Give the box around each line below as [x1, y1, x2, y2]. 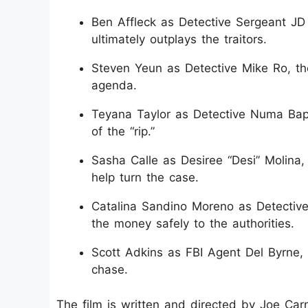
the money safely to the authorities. [91, 217, 294, 230]
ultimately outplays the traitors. [91, 32, 267, 46]
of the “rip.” [91, 124, 155, 138]
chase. [91, 263, 128, 276]
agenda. [91, 78, 137, 92]
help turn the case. [91, 170, 199, 184]
